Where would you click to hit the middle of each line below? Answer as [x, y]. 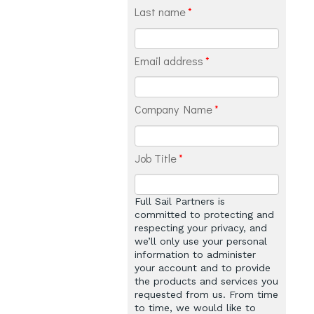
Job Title [156, 158]
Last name [160, 11]
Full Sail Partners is [180, 202]
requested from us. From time [206, 295]
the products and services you [206, 281]
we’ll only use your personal [201, 241]
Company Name [173, 109]
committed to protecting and [204, 215]
